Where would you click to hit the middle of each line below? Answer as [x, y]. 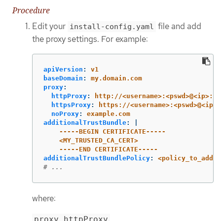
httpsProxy [71, 105]
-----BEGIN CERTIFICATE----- [112, 131]
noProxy [65, 113]
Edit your [50, 26]
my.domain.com [116, 78]
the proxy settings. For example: [90, 39]
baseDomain [63, 78]
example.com [109, 113]
